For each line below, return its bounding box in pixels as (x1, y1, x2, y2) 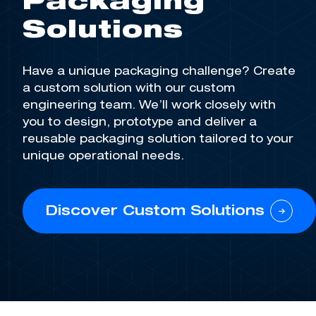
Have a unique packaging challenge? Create (23, 66, 296, 78)
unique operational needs (23, 151, 181, 163)
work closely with (168, 100, 276, 112)
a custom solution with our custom (23, 83, 235, 95)
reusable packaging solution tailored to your (23, 134, 293, 146)
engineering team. (23, 100, 139, 112)
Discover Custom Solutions (46, 205, 265, 219)
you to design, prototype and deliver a (23, 117, 257, 129)
